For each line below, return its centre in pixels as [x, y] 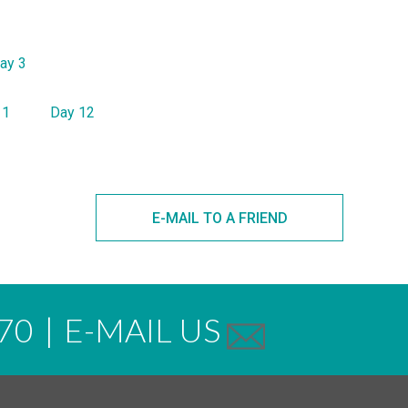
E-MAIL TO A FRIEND [219, 218]
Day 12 [72, 112]
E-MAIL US [145, 330]
